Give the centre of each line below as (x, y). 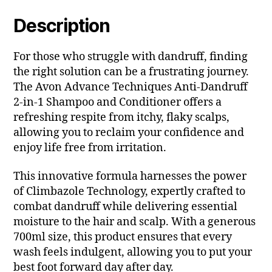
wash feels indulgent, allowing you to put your (133, 253)
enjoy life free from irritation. (90, 148)
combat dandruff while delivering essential (126, 207)
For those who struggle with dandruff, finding (131, 56)
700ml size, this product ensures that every (123, 237)
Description (62, 25)
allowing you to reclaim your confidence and (129, 132)
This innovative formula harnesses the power (130, 177)
